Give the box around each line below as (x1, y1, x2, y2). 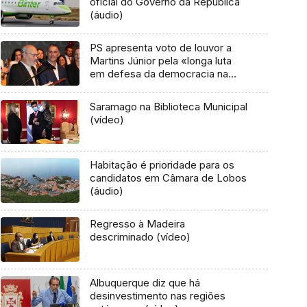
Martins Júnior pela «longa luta (89, 53, 232, 67)
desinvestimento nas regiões (89, 288, 225, 302)
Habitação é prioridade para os (89, 158, 234, 172)
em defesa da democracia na (89, 66, 228, 80)
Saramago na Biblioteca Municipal (89, 99, 247, 113)
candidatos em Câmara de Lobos (89, 171, 247, 185)
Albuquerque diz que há (89, 275, 200, 289)
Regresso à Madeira (89, 217, 185, 231)
